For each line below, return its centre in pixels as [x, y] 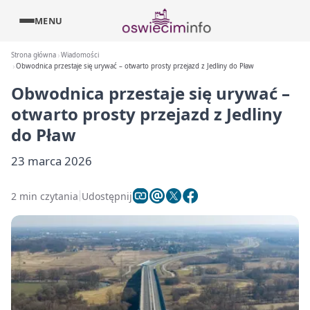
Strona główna [34, 55]
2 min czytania [45, 196]
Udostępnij [107, 196]
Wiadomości [80, 55]
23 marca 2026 [52, 161]
